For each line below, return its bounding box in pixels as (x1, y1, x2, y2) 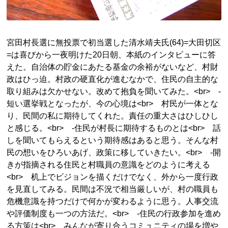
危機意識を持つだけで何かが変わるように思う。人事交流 (7, 197, 219, 206)
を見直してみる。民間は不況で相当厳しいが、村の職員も (7, 185, 219, 194)
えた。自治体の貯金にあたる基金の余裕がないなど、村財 (7, 63, 219, 72)
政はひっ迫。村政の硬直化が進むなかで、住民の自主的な (7, 75, 219, 84)
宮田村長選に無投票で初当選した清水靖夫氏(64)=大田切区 (7, 38, 221, 47)
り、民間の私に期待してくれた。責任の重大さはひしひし (7, 111, 219, 121)
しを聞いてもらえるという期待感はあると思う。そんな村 (7, 136, 219, 145)
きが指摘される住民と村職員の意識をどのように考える (7, 160, 211, 169)
